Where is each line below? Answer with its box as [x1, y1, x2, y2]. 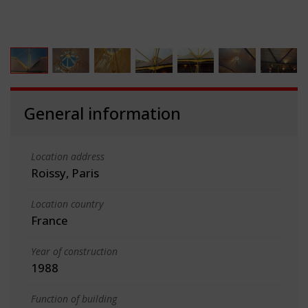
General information [24, 101, 181, 124]
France [31, 212, 68, 228]
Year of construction [31, 244, 118, 258]
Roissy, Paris [31, 164, 99, 181]
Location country [31, 197, 103, 210]
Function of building [31, 291, 117, 305]
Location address [31, 149, 104, 163]
